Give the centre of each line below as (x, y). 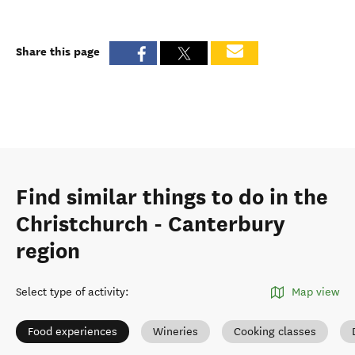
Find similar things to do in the (172, 197)
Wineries (176, 332)
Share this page (58, 51)
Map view (315, 292)
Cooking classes (275, 332)
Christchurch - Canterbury (151, 224)
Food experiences (73, 332)
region (48, 251)
